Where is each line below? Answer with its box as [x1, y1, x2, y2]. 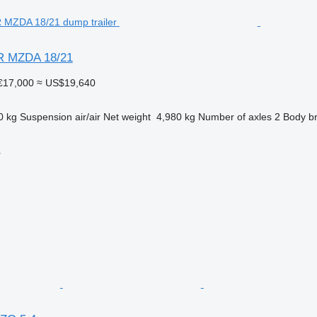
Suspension [19, 110, 72, 122]
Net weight [103, 110, 151, 122]
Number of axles [197, 110, 272, 122]
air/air [74, 110, 100, 122]
